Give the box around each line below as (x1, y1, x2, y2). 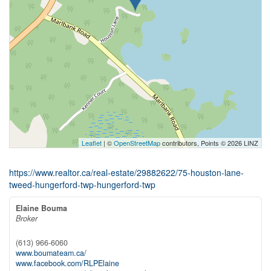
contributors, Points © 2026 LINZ (160, 138, 258, 148)
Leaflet (82, 138, 102, 148)
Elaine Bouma (16, 203, 67, 214)
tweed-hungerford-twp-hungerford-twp (9, 178, 155, 191)
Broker (16, 213, 38, 224)
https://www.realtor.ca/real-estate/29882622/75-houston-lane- (9, 166, 244, 178)
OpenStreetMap (114, 138, 160, 148)
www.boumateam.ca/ (16, 247, 87, 258)
